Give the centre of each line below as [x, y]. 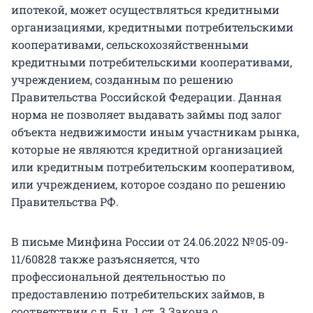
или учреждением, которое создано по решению [148, 184]
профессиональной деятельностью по [118, 276]
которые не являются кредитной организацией [147, 149]
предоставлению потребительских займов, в [138, 293]
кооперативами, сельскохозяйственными [130, 44]
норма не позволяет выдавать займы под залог [146, 114]
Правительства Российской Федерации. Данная [146, 96]
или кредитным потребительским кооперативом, [153, 166]
